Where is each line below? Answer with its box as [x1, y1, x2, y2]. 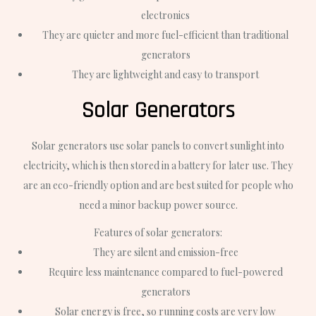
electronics [141, 8, 190, 22]
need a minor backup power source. [78, 197, 238, 212]
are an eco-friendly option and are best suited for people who [23, 178, 293, 192]
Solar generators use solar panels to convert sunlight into [32, 138, 284, 152]
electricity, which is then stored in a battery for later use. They [23, 158, 293, 172]
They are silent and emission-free [92, 245, 238, 259]
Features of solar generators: [94, 225, 222, 239]
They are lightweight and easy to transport [72, 67, 259, 81]
